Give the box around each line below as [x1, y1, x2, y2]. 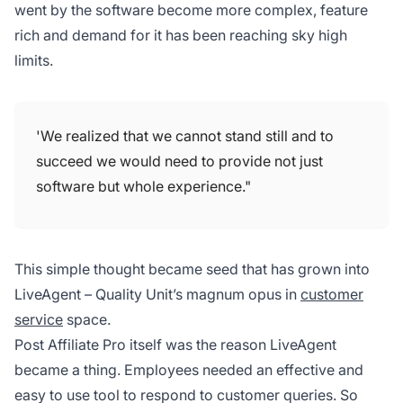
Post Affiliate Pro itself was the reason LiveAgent [14, 335, 336, 354]
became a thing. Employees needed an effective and [14, 360, 363, 379]
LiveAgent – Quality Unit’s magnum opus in [14, 284, 300, 303]
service [14, 309, 63, 328]
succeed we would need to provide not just [36, 151, 323, 170]
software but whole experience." [36, 176, 251, 195]
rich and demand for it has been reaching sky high [14, 25, 347, 44]
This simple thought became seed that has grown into [14, 259, 370, 278]
